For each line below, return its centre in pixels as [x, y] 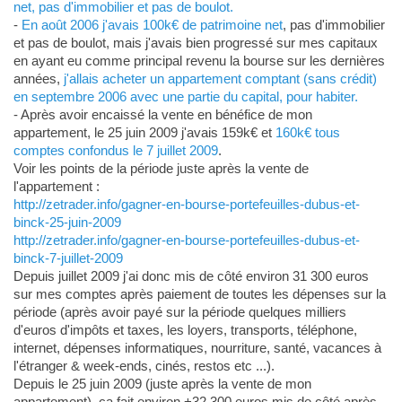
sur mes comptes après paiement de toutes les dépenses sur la [199, 294]
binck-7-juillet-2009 [68, 258]
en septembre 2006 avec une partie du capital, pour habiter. [185, 97]
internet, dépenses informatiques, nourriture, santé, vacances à [197, 348]
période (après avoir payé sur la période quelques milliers [179, 312]
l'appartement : [56, 187]
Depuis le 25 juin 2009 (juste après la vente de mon [162, 384]
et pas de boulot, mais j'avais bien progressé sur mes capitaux [195, 43]
